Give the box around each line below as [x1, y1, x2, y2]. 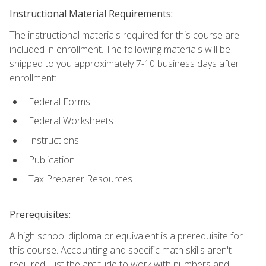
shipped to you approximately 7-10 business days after [9, 56, 239, 70]
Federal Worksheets [28, 114, 113, 128]
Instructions [28, 134, 79, 147]
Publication [28, 153, 75, 166]
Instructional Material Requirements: [9, 7, 173, 20]
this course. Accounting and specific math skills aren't [9, 243, 232, 257]
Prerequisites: [9, 208, 71, 221]
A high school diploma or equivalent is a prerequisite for [9, 229, 243, 243]
